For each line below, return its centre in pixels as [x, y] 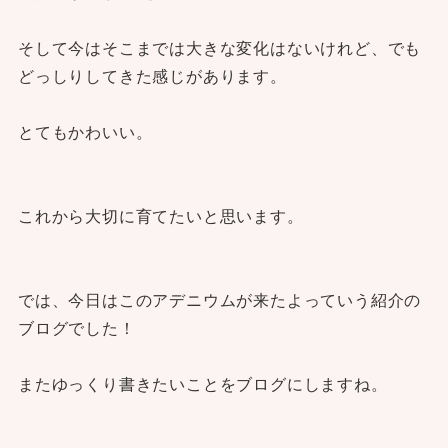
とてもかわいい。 [85, 132]
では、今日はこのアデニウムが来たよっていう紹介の [219, 300]
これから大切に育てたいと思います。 [160, 216]
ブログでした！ [76, 328]
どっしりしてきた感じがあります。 [152, 76]
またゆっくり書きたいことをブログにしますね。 [202, 384]
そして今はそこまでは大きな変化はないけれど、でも [219, 48]
